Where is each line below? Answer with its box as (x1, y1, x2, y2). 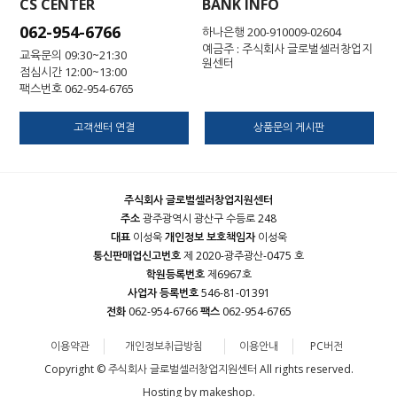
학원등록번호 (145, 267, 205, 283)
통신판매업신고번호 (93, 248, 181, 264)
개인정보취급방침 (125, 339, 204, 354)
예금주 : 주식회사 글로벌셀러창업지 (202, 40, 373, 57)
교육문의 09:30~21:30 (19, 46, 128, 63)
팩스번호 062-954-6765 (19, 80, 135, 97)
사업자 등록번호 (127, 285, 198, 301)
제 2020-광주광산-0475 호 (181, 248, 304, 264)
